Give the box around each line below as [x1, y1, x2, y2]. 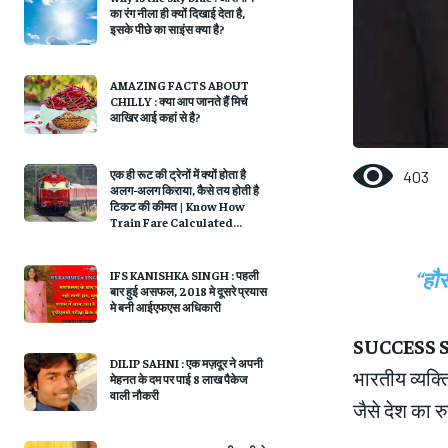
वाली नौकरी [109, 387, 159, 404]
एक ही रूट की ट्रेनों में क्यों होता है [109, 165, 246, 182]
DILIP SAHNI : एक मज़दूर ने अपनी [109, 355, 263, 372]
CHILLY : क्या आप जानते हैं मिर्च [109, 93, 247, 110]
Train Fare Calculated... [109, 213, 242, 230]
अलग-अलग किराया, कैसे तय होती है [109, 181, 259, 198]
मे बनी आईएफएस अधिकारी [109, 298, 221, 315]
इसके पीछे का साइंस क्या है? [109, 21, 225, 37]
